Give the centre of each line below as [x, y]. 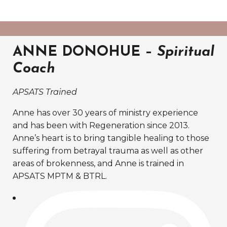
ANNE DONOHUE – [85, 52]
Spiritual [186, 52]
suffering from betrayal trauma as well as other [108, 150]
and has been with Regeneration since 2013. [101, 125]
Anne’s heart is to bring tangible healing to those [111, 138]
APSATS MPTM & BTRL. [60, 176]
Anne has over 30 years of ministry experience [105, 112]
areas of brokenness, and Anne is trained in [98, 163]
